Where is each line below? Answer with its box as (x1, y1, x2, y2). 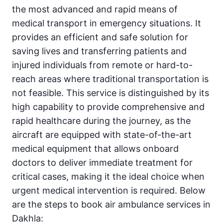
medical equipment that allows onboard (12, 143, 179, 154)
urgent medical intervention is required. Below (12, 185, 206, 196)
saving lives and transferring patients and (12, 46, 187, 57)
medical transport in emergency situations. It (12, 18, 201, 29)
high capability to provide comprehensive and (12, 102, 205, 112)
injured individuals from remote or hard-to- (12, 60, 193, 71)
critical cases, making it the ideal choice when (12, 171, 205, 182)
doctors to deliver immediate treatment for (12, 157, 193, 168)
